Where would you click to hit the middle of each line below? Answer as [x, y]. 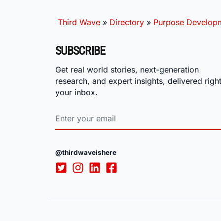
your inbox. [76, 92]
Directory [127, 22]
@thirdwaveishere [86, 153]
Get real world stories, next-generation [127, 69]
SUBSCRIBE [80, 51]
